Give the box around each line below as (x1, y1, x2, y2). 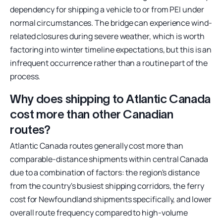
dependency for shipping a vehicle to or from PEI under (10, 3, 204, 15)
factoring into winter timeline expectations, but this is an (10, 44, 212, 55)
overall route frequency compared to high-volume (10, 207, 188, 218)
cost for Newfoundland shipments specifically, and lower (10, 193, 212, 205)
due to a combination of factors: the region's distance (10, 166, 200, 178)
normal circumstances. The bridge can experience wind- (10, 17, 212, 28)
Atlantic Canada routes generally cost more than (10, 140, 184, 151)
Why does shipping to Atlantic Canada (10, 92, 211, 106)
